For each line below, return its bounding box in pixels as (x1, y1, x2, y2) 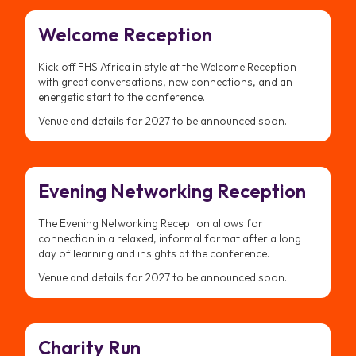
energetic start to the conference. (38, 89, 205, 104)
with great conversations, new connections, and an (38, 74, 292, 89)
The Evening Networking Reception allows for (38, 215, 263, 230)
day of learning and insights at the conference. (38, 246, 269, 261)
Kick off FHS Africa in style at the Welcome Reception (38, 59, 296, 74)
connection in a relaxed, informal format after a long (38, 230, 301, 246)
